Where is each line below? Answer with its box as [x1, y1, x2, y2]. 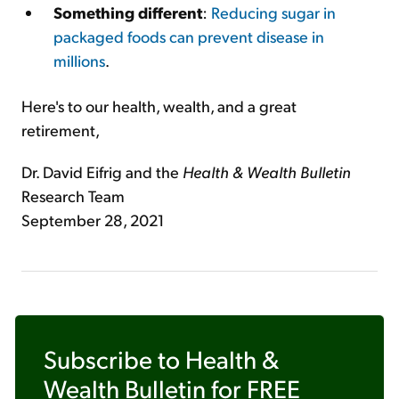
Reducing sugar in [211, 2, 336, 22]
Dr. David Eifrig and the [21, 161, 183, 182]
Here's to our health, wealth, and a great [21, 95, 297, 116]
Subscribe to [44, 343, 185, 374]
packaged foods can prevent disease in [53, 26, 324, 46]
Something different [53, 2, 202, 22]
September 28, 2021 [21, 209, 164, 230]
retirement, [21, 119, 100, 140]
